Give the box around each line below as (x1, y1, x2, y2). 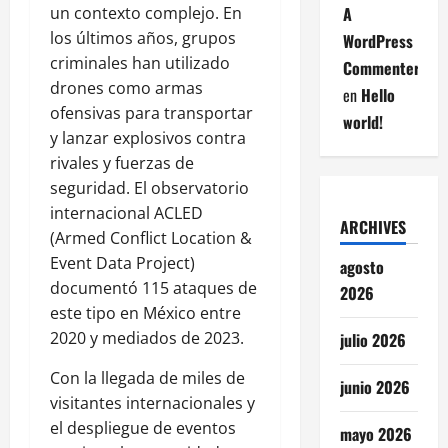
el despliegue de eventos (50, 417, 236, 440)
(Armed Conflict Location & (50, 227, 252, 250)
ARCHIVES (339, 215, 406, 240)
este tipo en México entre (50, 302, 241, 325)
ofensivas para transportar (50, 102, 253, 125)
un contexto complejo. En (50, 2, 242, 25)
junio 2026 (339, 375, 410, 400)
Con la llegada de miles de (50, 367, 245, 390)
